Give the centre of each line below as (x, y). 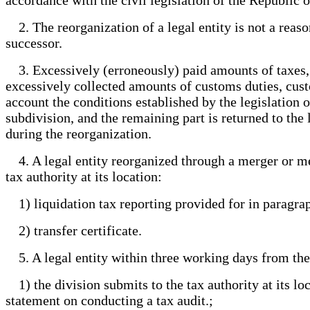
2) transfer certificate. (77, 230)
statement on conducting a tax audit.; (109, 300)
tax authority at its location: (84, 176)
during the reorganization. (79, 133)
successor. (34, 43)
